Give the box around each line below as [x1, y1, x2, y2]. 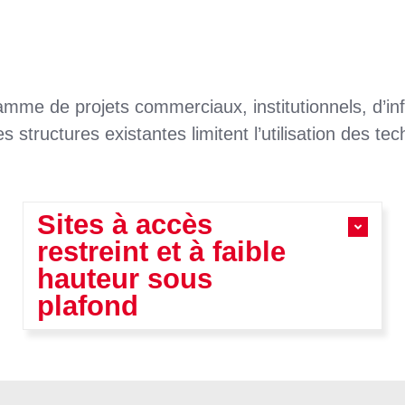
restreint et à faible [36, 236, 286, 268]
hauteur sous [36, 263, 212, 296]
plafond [36, 290, 138, 323]
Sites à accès [36, 209, 212, 241]
